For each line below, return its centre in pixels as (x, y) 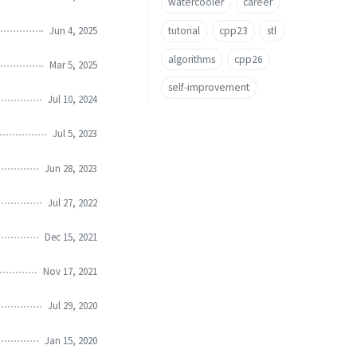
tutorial (184, 30)
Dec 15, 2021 (71, 237)
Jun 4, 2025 (73, 30)
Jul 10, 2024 (73, 99)
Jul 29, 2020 (73, 306)
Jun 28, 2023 (71, 168)
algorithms (192, 59)
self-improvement (209, 88)
